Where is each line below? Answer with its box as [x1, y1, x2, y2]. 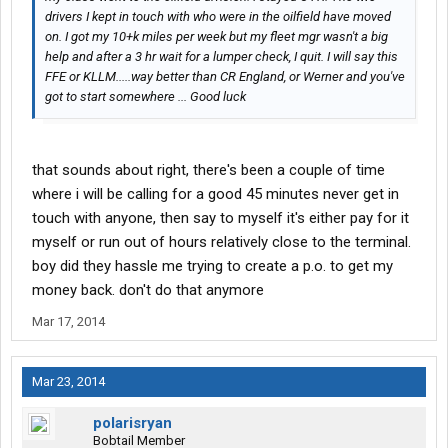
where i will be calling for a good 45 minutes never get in [32, 185, 399, 204]
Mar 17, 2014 [32, 314, 105, 330]
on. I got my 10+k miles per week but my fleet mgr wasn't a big [45, 29, 388, 45]
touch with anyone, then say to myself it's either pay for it [32, 209, 409, 228]
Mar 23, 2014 [32, 374, 105, 390]
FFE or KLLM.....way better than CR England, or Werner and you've [45, 69, 405, 85]
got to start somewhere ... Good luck [45, 89, 246, 105]
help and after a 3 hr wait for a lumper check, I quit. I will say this [45, 49, 398, 65]
